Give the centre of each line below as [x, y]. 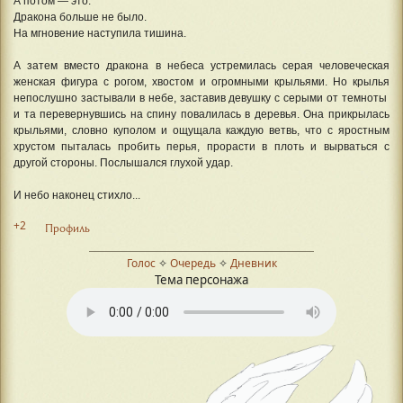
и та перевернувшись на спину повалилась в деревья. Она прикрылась [201, 114]
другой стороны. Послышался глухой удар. [123, 163]
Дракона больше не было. [80, 17]
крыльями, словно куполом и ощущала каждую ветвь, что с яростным [201, 130]
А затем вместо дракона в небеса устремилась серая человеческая [201, 66]
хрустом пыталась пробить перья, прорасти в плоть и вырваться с [201, 147]
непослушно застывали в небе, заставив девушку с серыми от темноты [201, 98]
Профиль [67, 227]
